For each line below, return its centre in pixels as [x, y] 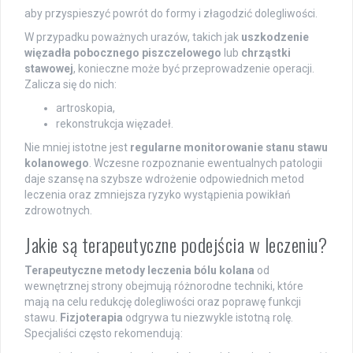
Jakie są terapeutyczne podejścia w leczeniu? [176, 245]
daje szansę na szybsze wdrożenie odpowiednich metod [164, 179]
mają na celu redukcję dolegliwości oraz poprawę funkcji [163, 302]
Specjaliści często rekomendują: [104, 334]
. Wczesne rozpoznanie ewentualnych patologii [206, 163]
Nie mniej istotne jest [77, 148]
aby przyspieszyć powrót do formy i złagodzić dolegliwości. [171, 14]
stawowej [49, 69]
